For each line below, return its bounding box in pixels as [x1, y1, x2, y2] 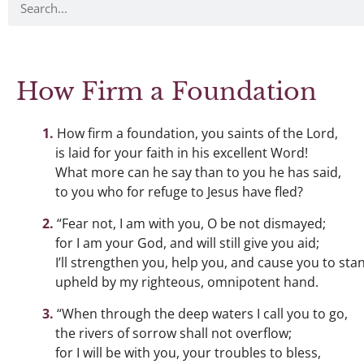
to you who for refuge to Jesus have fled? [55, 183, 303, 201]
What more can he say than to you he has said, [55, 163, 341, 181]
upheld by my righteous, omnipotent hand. [55, 273, 318, 291]
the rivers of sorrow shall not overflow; [55, 324, 292, 342]
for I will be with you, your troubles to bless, [55, 344, 321, 362]
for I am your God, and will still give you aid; [55, 234, 319, 252]
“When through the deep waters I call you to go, [56, 305, 348, 323]
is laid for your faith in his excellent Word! [55, 144, 308, 162]
